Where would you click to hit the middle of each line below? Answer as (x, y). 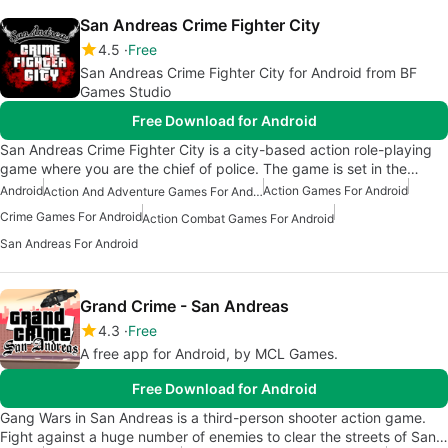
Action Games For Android (335, 191)
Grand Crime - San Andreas (184, 305)
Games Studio (125, 92)
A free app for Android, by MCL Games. (209, 353)
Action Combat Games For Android (238, 218)
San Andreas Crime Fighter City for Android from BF (248, 73)
